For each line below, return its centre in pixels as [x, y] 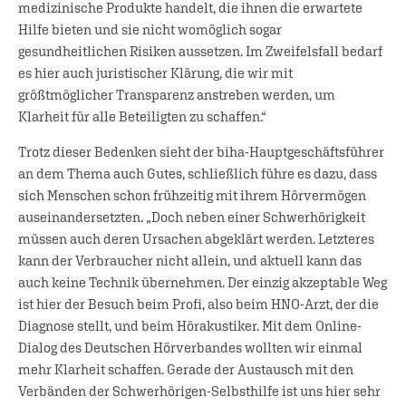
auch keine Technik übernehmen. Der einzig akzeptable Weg [203, 282]
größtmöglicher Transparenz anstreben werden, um [177, 94]
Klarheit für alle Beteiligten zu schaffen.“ [142, 116]
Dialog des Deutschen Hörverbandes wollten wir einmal [190, 347]
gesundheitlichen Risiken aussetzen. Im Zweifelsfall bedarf [200, 51]
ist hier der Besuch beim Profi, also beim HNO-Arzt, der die [198, 304]
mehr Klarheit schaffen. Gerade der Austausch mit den [186, 369]
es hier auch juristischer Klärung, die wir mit [155, 72]
